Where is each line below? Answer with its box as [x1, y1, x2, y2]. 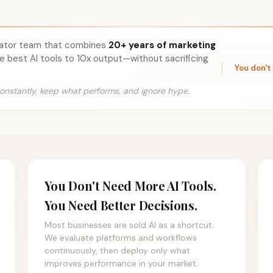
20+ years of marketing [108, 39, 216, 52]
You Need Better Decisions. [44, 197, 197, 214]
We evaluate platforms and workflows [44, 232, 197, 244]
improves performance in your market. [44, 258, 199, 269]
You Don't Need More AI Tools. [44, 177, 216, 194]
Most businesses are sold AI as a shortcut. [44, 219, 214, 231]
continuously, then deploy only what [44, 245, 191, 257]
